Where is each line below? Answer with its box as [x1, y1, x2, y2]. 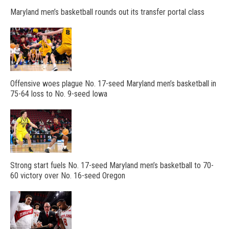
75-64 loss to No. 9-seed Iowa [10, 88, 107, 99]
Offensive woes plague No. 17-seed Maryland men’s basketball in [10, 78, 216, 88]
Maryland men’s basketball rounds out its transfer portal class [10, 7, 204, 17]
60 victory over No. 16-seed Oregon [10, 170, 125, 180]
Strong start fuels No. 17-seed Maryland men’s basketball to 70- [10, 160, 214, 170]
